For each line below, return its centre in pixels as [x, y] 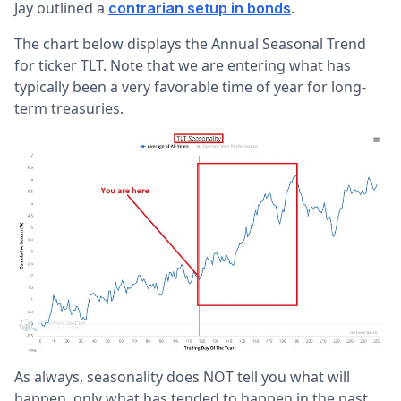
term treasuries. [69, 108]
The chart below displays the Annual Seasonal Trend [190, 43]
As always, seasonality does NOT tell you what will [182, 377]
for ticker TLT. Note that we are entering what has [183, 65]
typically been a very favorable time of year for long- [190, 86]
